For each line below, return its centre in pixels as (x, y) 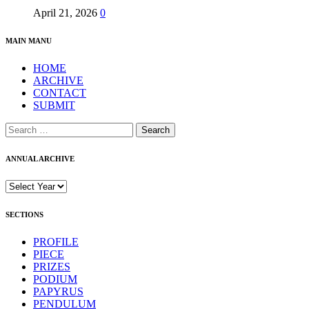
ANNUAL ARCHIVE (40, 159)
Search (20, 128)
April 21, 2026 (65, 13)
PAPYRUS (58, 292)
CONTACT (60, 93)
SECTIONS (24, 215)
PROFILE (56, 242)
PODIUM (55, 279)
